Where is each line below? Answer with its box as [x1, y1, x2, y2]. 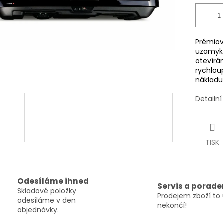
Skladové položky [17, 186, 76, 196]
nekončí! [157, 200, 187, 210]
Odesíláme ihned [17, 176, 89, 187]
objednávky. [17, 205, 59, 215]
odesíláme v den [17, 195, 76, 206]
